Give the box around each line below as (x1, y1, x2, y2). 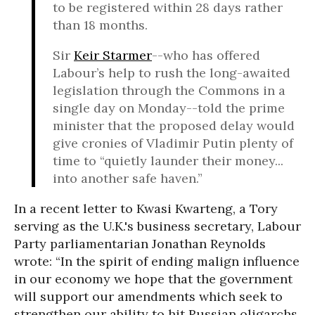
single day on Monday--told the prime (53, 100, 285, 117)
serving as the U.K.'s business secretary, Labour (14, 218, 301, 235)
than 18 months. (53, 17, 148, 34)
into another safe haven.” (53, 170, 202, 187)
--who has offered (152, 47, 260, 64)
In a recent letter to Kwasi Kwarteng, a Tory (14, 200, 278, 217)
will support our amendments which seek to (14, 288, 283, 305)
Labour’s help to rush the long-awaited (53, 65, 290, 82)
